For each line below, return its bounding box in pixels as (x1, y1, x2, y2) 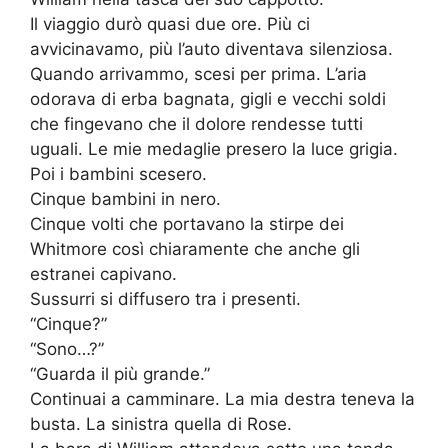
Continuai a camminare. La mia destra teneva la (30, 389, 415, 410)
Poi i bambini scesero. (30, 164, 207, 185)
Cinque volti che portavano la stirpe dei (30, 214, 344, 235)
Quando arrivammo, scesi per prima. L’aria (30, 64, 367, 85)
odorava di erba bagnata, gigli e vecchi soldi (30, 89, 386, 110)
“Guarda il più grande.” (30, 364, 210, 385)
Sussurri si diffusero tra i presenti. (30, 289, 301, 310)
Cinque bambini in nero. (30, 189, 221, 210)
